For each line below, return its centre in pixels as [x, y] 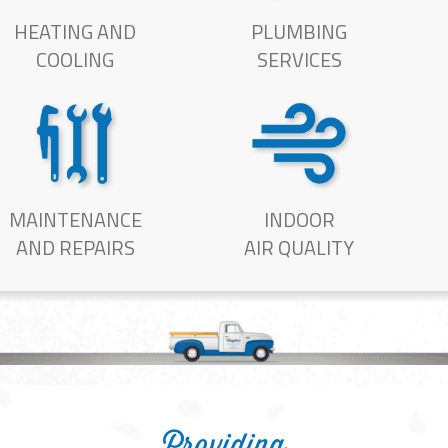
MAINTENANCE [75, 220]
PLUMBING [299, 32]
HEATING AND [75, 32]
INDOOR [299, 220]
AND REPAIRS [75, 248]
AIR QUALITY [299, 248]
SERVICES [299, 60]
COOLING [75, 60]
